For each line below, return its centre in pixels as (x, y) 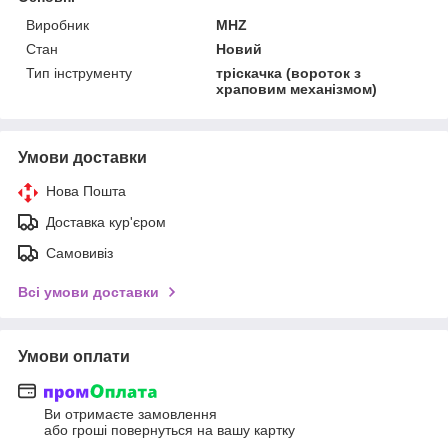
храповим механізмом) (297, 88)
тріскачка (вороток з (289, 72)
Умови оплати (74, 356)
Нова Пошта (86, 190)
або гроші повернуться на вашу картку (169, 430)
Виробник (57, 24)
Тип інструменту (79, 72)
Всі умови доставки (88, 291)
